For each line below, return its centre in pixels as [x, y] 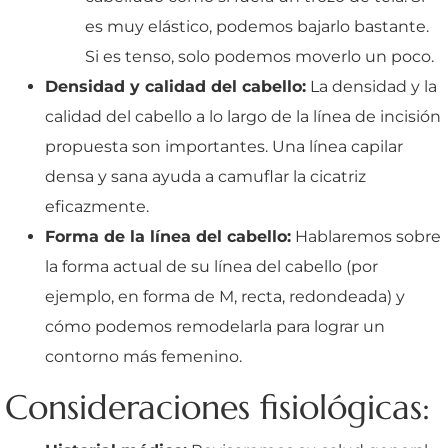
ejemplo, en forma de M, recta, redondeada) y [225, 296]
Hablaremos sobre [366, 236]
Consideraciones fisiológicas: [217, 407]
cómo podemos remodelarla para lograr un [215, 326]
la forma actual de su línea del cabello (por [211, 266]
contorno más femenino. [143, 356]
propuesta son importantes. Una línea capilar [224, 146]
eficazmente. [97, 206]
